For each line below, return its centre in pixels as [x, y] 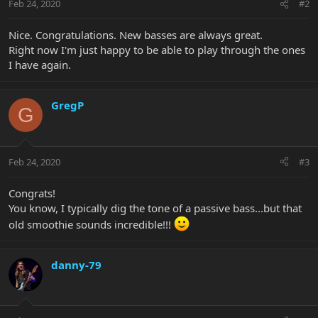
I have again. [40, 65]
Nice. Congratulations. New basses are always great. [136, 35]
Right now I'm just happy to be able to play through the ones [157, 50]
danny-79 [76, 264]
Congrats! [32, 193]
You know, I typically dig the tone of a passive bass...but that [155, 208]
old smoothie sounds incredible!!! [91, 224]
